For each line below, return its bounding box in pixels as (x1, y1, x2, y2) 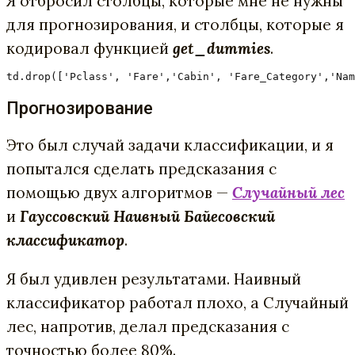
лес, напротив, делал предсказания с (6, 316, 289, 336)
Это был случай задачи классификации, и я (6, 135, 334, 155)
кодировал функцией (6, 38, 173, 58)
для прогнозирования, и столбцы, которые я (6, 14, 344, 34)
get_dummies (173, 38, 270, 58)
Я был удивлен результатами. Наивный (6, 269, 301, 288)
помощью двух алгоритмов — (6, 182, 232, 202)
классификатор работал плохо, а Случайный (6, 292, 349, 312)
